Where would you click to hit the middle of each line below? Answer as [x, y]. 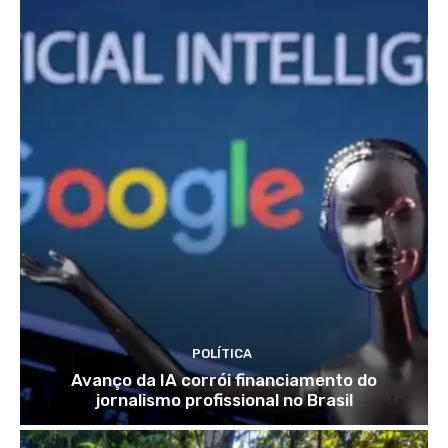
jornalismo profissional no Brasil [224, 400]
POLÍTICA [221, 354]
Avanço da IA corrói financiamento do [224, 380]
